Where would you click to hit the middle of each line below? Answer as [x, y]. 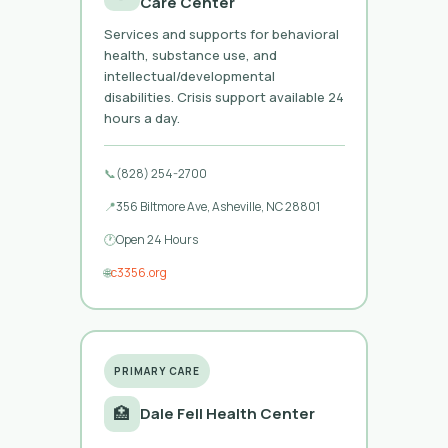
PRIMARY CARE [156, 370]
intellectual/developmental [189, 75]
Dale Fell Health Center [227, 413]
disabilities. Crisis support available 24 [223, 96]
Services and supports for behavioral [221, 33]
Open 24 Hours [156, 239]
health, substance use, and [190, 54]
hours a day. [141, 117]
